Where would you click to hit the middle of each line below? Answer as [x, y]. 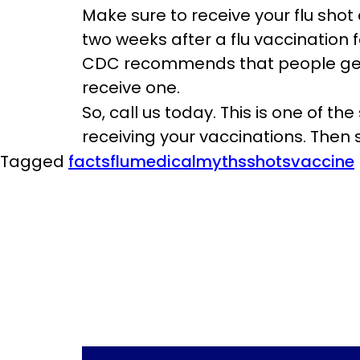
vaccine [323, 162]
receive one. [131, 88]
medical [163, 162]
